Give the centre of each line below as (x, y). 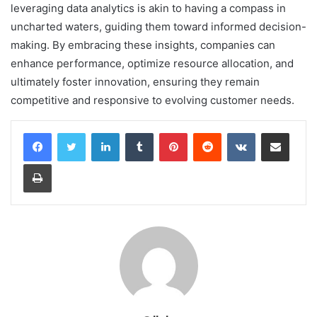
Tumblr (168, 133)
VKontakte (277, 133)
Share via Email (300, 133)
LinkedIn (137, 133)
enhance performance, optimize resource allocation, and (152, 64)
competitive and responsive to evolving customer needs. (152, 100)
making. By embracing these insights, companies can (143, 45)
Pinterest (207, 133)
